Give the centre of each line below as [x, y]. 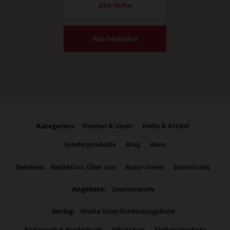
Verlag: [63, 211]
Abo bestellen [115, 39]
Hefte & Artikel [166, 126]
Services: [31, 167]
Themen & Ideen [107, 126]
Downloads [192, 167]
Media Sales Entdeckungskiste [127, 211]
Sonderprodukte [90, 145]
